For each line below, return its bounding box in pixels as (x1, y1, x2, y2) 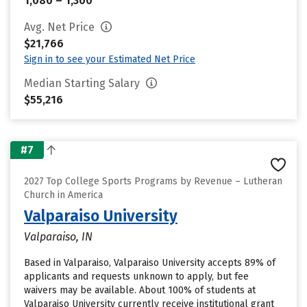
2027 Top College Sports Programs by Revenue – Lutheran (24, 175, 282, 187)
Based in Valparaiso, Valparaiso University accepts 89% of (24, 257, 275, 269)
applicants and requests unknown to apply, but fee (24, 271, 249, 282)
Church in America (24, 189, 103, 201)
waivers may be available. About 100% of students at (24, 284, 256, 296)
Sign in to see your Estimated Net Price (24, 53, 195, 65)
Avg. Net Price (24, 21, 97, 34)
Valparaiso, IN (24, 230, 93, 243)
